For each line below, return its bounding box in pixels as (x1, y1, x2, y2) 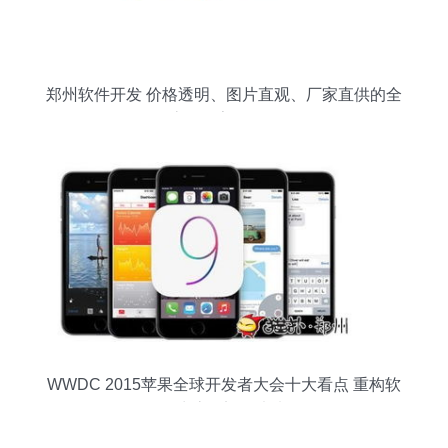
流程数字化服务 (168, 111, 280, 128)
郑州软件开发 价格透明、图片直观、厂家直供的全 (46, 86, 402, 103)
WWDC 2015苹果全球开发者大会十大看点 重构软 (47, 376, 401, 393)
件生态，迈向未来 (160, 401, 288, 418)
